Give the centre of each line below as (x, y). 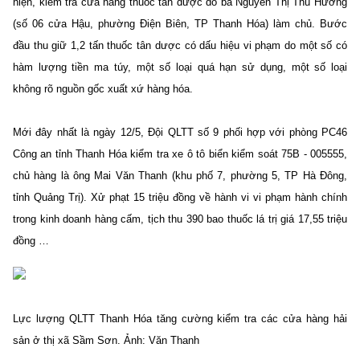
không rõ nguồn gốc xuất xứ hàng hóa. (103, 88)
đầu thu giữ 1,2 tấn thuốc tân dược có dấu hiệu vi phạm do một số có (180, 45)
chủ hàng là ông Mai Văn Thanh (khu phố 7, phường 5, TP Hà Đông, (180, 175)
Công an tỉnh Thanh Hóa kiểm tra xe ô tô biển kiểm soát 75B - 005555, (180, 153)
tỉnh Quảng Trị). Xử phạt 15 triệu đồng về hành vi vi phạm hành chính (180, 197)
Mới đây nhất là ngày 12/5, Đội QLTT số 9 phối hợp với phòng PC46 (180, 132)
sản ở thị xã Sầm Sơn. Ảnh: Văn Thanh (106, 340)
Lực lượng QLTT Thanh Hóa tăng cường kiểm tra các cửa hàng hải (180, 318)
